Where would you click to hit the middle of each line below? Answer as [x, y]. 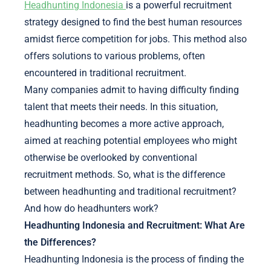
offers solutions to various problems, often [115, 56]
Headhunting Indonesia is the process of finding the [134, 260]
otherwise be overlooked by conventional [111, 158]
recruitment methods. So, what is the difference [125, 175]
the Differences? [60, 243]
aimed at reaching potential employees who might [131, 141]
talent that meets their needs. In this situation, [121, 107]
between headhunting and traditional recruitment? [130, 192]
